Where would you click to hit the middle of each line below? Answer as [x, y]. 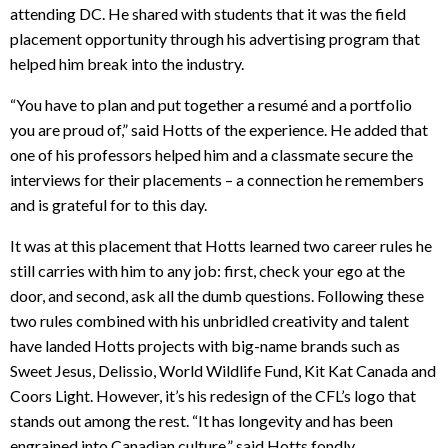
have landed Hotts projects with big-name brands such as [205, 345]
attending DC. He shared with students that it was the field [208, 13]
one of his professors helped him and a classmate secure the [211, 154]
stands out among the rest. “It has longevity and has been [201, 420]
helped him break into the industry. [127, 63]
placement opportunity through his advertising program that [215, 38]
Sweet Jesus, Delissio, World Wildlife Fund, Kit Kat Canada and [223, 370]
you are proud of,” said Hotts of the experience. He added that [219, 129]
